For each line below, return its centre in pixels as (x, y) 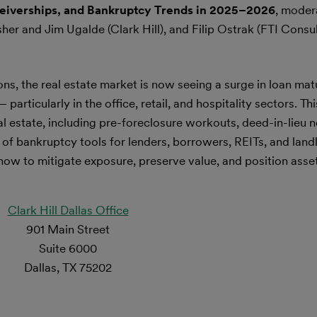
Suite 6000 (68, 248)
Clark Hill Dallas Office (68, 210)
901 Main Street (68, 229)
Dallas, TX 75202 (68, 267)
